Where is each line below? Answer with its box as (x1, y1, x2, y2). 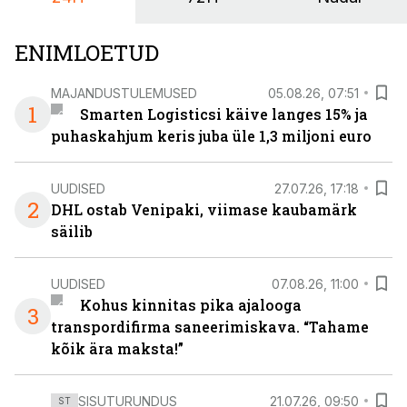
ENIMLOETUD (15, 38, 159, 67)
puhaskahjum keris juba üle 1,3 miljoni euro (51, 126, 372, 145)
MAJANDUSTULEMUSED (51, 84, 197, 101)
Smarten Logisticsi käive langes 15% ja (79, 104, 368, 124)
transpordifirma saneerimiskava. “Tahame (51, 317, 369, 336)
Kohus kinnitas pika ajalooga (79, 295, 302, 314)
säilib (51, 222, 93, 241)
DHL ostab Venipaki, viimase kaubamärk (51, 200, 357, 219)
